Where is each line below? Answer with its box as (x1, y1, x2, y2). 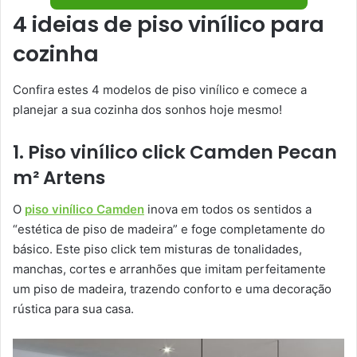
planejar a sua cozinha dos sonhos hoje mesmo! (13, 101, 282, 117)
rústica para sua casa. (13, 301, 134, 317)
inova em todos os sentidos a (144, 202, 312, 218)
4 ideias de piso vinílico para (13, 10, 324, 40)
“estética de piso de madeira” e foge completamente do (13, 222, 325, 237)
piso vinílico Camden (25, 202, 144, 218)
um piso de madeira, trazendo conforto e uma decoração (13, 281, 331, 297)
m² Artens (13, 164, 105, 190)
